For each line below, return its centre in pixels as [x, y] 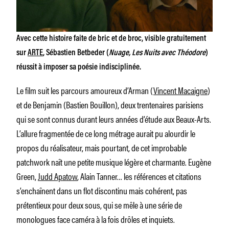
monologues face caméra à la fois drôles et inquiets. [96, 219]
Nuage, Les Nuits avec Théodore [157, 53]
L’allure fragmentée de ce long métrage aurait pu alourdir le [106, 133]
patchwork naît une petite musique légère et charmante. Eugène [114, 161]
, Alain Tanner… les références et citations [139, 176]
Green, [27, 176]
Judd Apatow [58, 176]
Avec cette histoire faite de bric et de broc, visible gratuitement [111, 39]
